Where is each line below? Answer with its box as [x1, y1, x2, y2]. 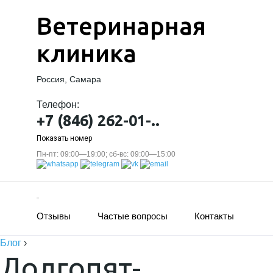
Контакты [194, 211, 234, 221]
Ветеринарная [37, 12, 206, 40]
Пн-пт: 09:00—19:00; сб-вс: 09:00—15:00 [37, 150, 175, 158]
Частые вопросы [97, 211, 168, 221]
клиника [37, 40, 136, 67]
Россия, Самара [37, 74, 101, 84]
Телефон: [37, 99, 79, 110]
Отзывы [37, 211, 71, 221]
